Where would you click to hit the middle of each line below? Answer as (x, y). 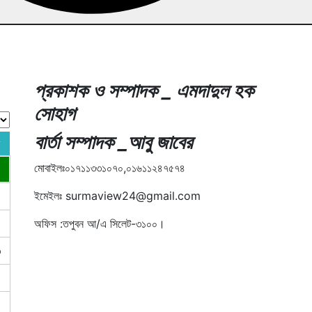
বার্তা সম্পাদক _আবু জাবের (113, 142)
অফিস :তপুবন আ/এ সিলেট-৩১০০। (100, 223)
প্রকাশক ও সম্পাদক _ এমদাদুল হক (144, 90)
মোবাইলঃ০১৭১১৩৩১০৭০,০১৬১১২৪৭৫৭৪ (110, 167)
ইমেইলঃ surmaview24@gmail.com (117, 195)
